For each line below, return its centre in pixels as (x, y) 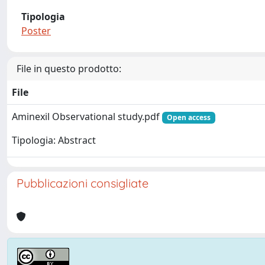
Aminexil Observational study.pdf (87, 117)
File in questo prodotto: (69, 69)
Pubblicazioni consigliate (83, 183)
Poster (36, 31)
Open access (188, 117)
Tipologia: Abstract (54, 140)
